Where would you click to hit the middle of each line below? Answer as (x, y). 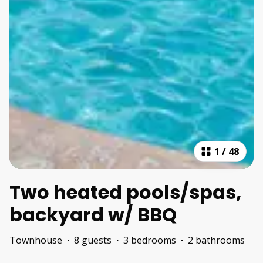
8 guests (93, 240)
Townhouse (36, 240)
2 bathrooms (216, 240)
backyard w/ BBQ (93, 215)
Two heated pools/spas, (125, 193)
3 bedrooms (150, 240)
